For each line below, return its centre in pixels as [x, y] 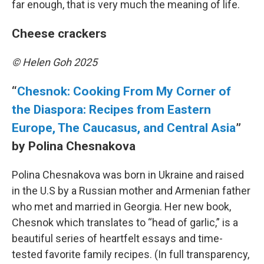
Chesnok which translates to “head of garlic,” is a [125, 223]
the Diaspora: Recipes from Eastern [111, 110]
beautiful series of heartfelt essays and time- [117, 239]
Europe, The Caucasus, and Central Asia [124, 128]
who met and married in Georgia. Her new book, [121, 207]
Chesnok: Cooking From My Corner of [124, 91]
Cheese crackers [59, 34]
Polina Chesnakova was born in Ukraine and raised [128, 175]
